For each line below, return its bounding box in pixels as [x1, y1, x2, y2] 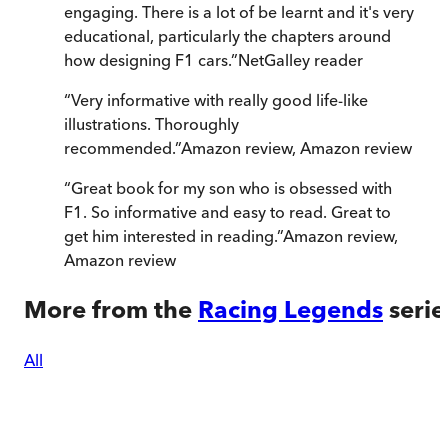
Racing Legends [198, 294, 383, 324]
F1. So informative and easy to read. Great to [64, 201, 391, 222]
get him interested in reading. [64, 225, 277, 246]
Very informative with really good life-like [71, 89, 368, 110]
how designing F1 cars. [64, 49, 231, 70]
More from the [24, 294, 192, 324]
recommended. [64, 137, 175, 158]
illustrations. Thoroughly [64, 113, 239, 134]
